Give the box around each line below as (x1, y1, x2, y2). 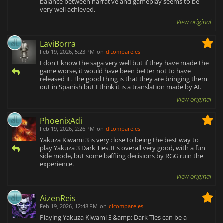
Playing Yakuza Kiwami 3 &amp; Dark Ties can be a (40, 212, 187, 222)
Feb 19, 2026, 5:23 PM (40, 47, 95, 55)
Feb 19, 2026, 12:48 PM (40, 202, 98, 210)
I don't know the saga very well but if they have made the (40, 58, 209, 67)
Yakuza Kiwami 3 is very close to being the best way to (40, 135, 199, 144)
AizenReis (40, 192, 76, 204)
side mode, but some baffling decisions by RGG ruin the (40, 151, 203, 160)
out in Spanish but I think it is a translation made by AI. (40, 82, 201, 91)
